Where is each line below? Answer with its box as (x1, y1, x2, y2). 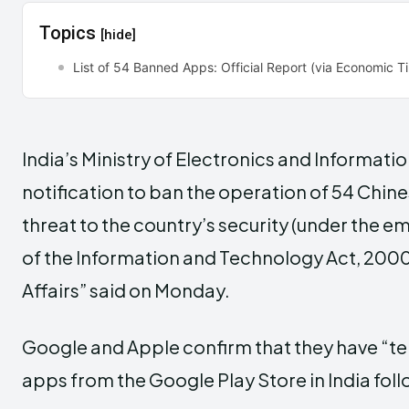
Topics (39, 21, 100, 44)
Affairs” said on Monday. (22, 278, 230, 301)
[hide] (100, 26, 136, 43)
